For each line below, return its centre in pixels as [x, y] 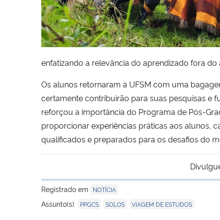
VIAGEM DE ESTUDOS [162, 204]
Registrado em [66, 189]
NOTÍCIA [104, 189]
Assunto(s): [59, 203]
